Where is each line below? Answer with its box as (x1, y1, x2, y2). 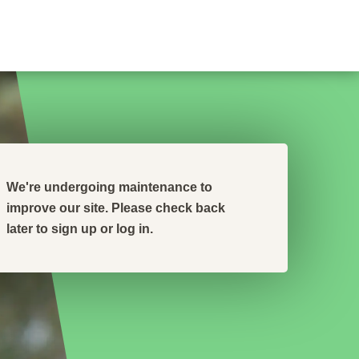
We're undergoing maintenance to (6, 179, 212, 195)
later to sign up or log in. (6, 221, 153, 236)
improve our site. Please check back (6, 200, 225, 216)
